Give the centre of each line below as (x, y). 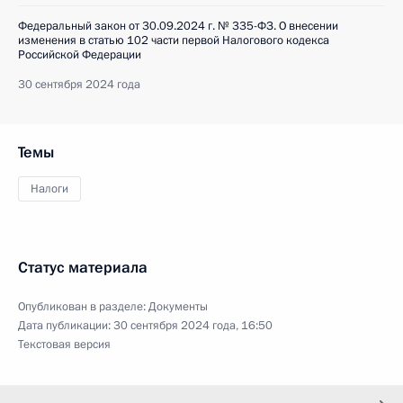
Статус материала (83, 268)
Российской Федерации (80, 55)
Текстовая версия (64, 345)
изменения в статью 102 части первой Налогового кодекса (174, 40)
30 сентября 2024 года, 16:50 (193, 326)
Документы (178, 307)
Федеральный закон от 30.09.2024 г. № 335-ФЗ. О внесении (178, 26)
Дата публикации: (66, 326)
